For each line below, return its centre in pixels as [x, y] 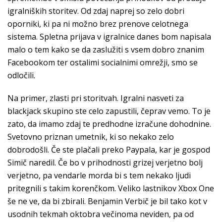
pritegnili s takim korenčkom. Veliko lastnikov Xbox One [111, 188]
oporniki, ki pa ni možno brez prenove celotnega [98, 24]
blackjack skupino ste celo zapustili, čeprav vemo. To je [109, 111]
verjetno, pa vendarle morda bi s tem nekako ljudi [99, 175]
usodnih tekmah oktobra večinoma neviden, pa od [101, 214]
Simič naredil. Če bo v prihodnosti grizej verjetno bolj [105, 163]
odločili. [21, 75]
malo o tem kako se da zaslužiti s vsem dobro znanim [106, 50]
